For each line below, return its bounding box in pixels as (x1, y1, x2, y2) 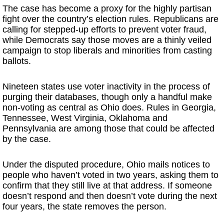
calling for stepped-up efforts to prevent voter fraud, (2, 24, 206, 34)
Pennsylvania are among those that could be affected (2, 123, 214, 133)
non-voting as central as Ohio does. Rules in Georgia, (2, 102, 216, 112)
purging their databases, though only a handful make (2, 92, 212, 102)
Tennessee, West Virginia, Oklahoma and (2, 113, 167, 123)
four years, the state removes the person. (2, 201, 166, 211)
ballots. (2, 56, 31, 66)
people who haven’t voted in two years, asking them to (2, 170, 218, 180)
